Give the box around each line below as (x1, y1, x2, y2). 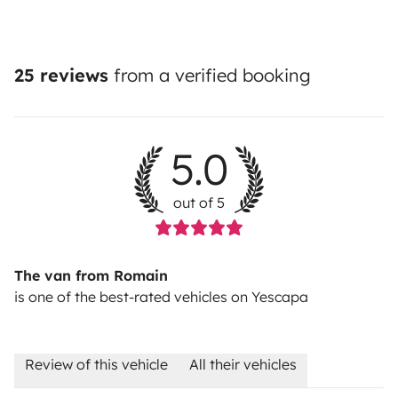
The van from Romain (14, 267, 168, 285)
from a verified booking (108, 64, 311, 87)
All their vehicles (189, 355, 297, 374)
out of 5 (173, 194, 225, 212)
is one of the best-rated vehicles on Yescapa (14, 288, 308, 306)
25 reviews (14, 64, 108, 87)
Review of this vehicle (25, 355, 168, 374)
